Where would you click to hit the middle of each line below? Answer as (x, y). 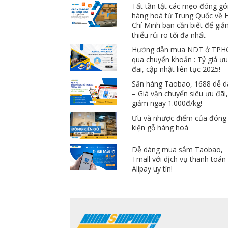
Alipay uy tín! (152, 168)
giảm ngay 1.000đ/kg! (167, 103)
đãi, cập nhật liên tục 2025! (176, 69)
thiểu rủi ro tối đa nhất (169, 35)
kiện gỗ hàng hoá (160, 127)
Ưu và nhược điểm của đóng (179, 118)
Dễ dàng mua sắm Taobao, (178, 149)
